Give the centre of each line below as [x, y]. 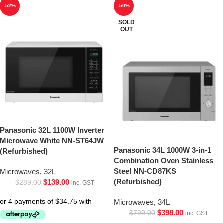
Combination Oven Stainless [164, 160]
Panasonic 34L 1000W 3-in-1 [163, 150]
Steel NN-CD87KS [145, 171]
